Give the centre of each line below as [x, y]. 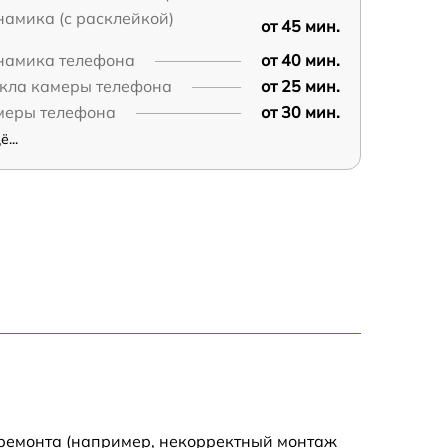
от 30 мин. [300, 111]
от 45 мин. [300, 25]
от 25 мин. [300, 85]
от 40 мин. [300, 59]
